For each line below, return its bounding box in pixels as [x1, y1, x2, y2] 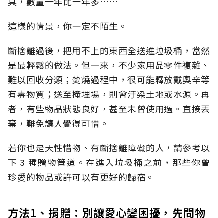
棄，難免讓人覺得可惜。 [8, 117, 109, 130]
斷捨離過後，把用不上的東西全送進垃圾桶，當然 [8, 44, 210, 57]
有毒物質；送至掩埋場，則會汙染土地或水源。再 [8, 88, 210, 101]
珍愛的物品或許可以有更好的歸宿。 [8, 170, 155, 183]
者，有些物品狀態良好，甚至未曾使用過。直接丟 [8, 102, 210, 115]
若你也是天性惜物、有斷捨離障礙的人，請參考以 [8, 141, 210, 154]
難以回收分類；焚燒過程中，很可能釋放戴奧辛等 [8, 73, 210, 86]
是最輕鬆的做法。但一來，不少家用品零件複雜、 [8, 58, 210, 72]
